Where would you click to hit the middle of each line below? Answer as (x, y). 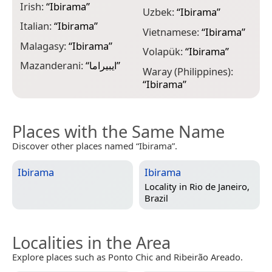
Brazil (156, 198)
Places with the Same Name (118, 131)
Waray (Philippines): (188, 71)
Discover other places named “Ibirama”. (95, 145)
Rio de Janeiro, (219, 186)
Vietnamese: (172, 32)
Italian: (37, 26)
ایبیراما (103, 66)
